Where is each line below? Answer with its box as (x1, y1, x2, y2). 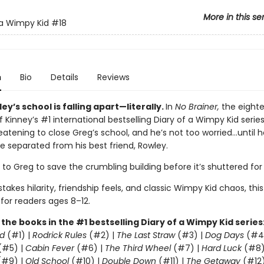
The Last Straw (116, 229, 175, 241)
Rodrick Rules (32, 229, 87, 241)
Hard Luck (201, 242, 242, 254)
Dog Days (204, 229, 244, 241)
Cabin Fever (25, 242, 74, 254)
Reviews (97, 71, 130, 83)
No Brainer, (174, 101, 219, 113)
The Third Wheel (104, 242, 171, 254)
